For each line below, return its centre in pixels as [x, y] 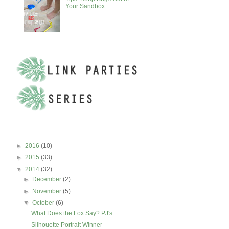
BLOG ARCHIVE [38, 132]
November [48, 191]
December [48, 179]
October [44, 203]
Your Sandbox [85, 6]
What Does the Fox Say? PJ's [72, 213]
